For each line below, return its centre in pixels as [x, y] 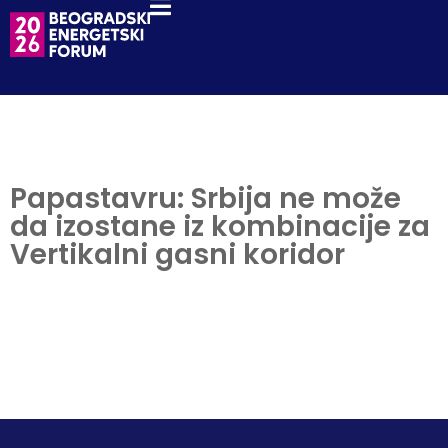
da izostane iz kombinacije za [220, 226]
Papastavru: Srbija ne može [205, 198]
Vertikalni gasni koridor [177, 254]
